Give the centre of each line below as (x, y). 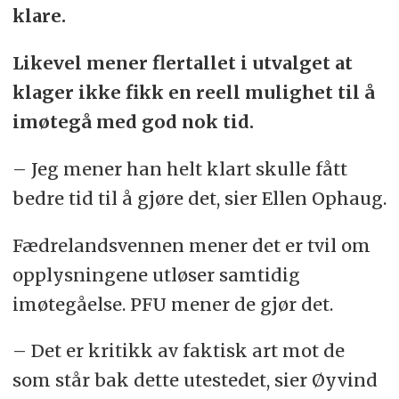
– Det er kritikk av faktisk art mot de (178, 351)
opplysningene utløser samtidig (156, 274)
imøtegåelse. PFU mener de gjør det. (172, 304)
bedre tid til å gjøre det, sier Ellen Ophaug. (199, 198)
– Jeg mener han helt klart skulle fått (179, 168)
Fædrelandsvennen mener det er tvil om (191, 245)
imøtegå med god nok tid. (133, 121)
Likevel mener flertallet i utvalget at (182, 62)
